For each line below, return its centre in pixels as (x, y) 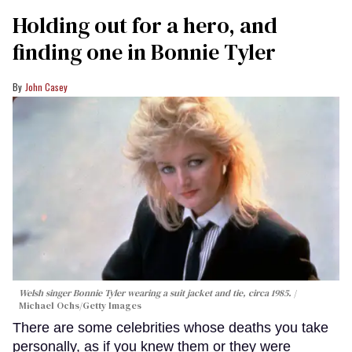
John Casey (46, 87)
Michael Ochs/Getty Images (80, 305)
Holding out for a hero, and (145, 26)
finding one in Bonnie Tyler (144, 52)
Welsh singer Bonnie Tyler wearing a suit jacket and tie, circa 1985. (156, 293)
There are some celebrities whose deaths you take (170, 327)
